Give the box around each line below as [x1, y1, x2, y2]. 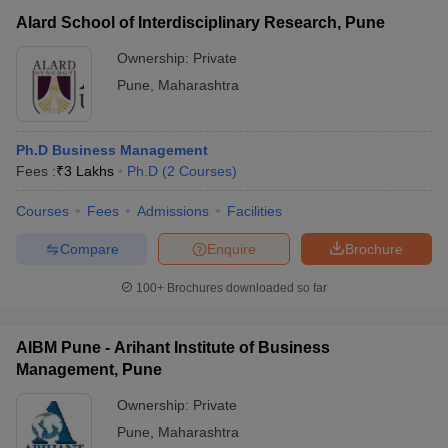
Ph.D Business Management [16, 142, 208, 158]
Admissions [137, 203, 209, 219]
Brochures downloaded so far [164, 281, 327, 295]
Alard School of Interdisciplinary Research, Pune [16, 14, 385, 31]
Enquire [207, 240, 256, 257]
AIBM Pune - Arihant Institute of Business [16, 339, 330, 356]
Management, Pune [16, 361, 162, 378]
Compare [59, 240, 119, 257]
